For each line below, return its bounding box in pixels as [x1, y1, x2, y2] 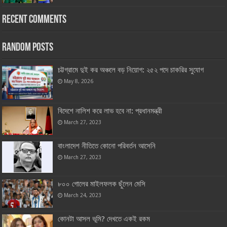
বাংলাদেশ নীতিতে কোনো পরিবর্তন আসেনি [58, 141, 156, 151]
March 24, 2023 [64, 192, 102, 198]
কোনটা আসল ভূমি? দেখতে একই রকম [58, 214, 150, 224]
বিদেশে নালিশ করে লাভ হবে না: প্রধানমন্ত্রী [58, 106, 163, 116]
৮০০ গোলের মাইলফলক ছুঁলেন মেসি [58, 179, 146, 188]
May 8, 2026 [64, 78, 94, 84]
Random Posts [2, 42, 54, 54]
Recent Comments [2, 14, 67, 26]
